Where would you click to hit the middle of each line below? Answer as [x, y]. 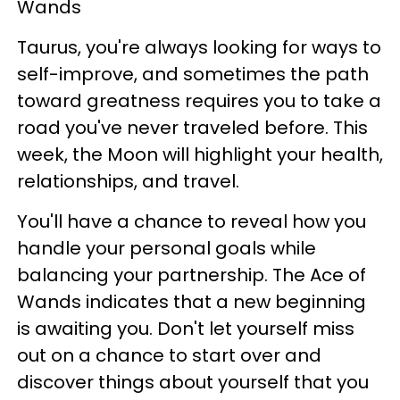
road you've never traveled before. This [192, 128]
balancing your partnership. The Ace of [192, 275]
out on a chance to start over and [169, 356]
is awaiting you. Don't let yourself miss [186, 329]
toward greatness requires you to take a [199, 101]
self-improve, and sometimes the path [193, 75]
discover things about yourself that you [193, 383]
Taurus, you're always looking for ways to [199, 48]
